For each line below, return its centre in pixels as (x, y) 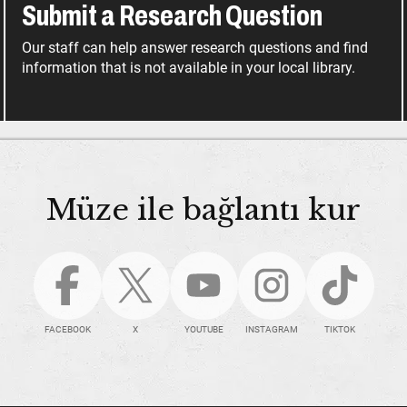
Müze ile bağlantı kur (203, 209)
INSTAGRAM (272, 329)
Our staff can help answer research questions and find (195, 48)
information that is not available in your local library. (189, 68)
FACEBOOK (67, 329)
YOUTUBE (203, 329)
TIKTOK (340, 329)
